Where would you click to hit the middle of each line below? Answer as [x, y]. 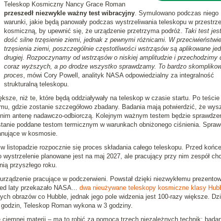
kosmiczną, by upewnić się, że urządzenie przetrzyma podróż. [94, 31]
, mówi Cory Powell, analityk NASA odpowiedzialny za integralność [118, 75]
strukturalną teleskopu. [36, 84]
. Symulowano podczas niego [176, 13]
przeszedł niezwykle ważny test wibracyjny [69, 13]
